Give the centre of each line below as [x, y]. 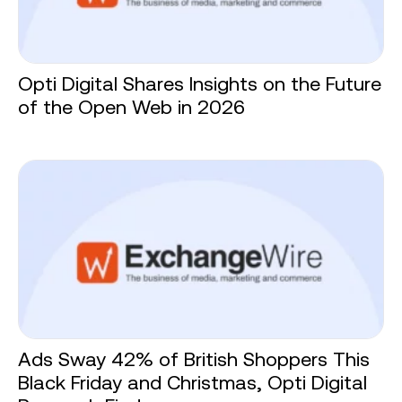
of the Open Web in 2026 [131, 108]
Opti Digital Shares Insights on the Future [200, 84]
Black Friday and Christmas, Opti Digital [192, 383]
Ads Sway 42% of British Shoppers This [194, 360]
